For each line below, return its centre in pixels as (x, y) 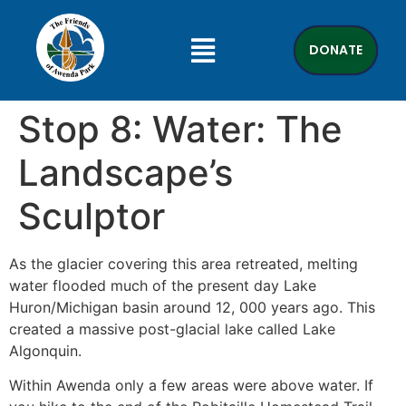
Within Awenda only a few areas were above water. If (191, 386)
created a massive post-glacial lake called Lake (172, 329)
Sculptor (92, 216)
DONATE (335, 50)
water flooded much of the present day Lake (163, 285)
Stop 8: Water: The (180, 129)
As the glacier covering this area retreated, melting (184, 264)
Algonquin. (45, 351)
